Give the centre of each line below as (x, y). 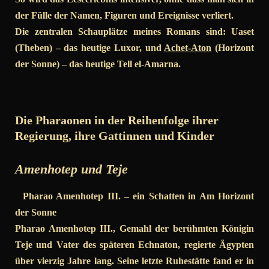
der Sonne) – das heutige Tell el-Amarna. (98, 64)
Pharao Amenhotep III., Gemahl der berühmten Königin (134, 229)
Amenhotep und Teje (71, 169)
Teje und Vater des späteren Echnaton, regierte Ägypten (134, 245)
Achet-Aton (188, 48)
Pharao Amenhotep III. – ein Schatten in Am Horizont (134, 196)
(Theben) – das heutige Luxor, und (90, 48)
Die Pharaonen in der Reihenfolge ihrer (117, 120)
